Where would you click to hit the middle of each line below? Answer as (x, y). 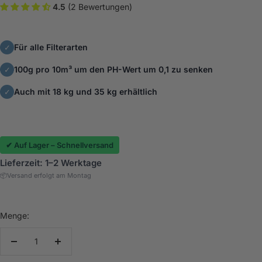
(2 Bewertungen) (99, 7)
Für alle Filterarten (51, 47)
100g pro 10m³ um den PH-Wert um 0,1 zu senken (113, 70)
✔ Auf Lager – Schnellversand (60, 145)
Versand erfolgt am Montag (49, 176)
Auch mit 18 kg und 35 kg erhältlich (86, 92)
